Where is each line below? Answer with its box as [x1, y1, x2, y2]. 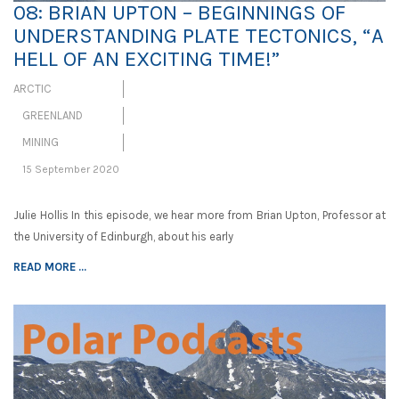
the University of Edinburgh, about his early [13, 230, 233, 244]
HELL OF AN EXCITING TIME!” [13, 46, 280, 72]
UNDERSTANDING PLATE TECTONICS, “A [13, 23, 384, 49]
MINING [22, 135, 59, 150]
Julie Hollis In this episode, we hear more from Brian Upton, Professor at [13, 208, 386, 223]
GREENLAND [22, 109, 83, 123]
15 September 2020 [22, 163, 119, 176]
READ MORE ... [13, 260, 86, 274]
